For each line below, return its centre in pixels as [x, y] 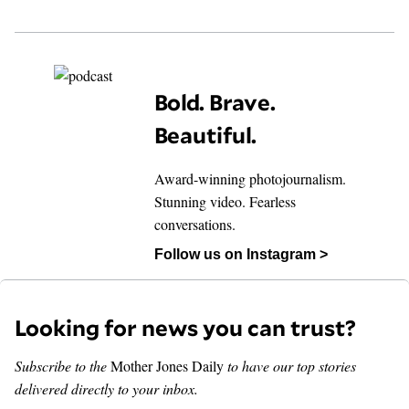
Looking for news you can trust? [185, 328]
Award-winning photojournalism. [250, 178]
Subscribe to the [61, 365]
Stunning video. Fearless [225, 201]
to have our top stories [292, 365]
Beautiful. [205, 135]
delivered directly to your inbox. [106, 388]
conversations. [195, 224]
